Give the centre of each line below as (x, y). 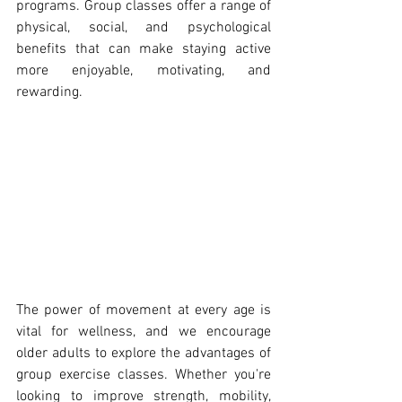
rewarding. (49, 92)
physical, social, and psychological (144, 28)
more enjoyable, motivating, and (144, 71)
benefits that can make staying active (144, 49)
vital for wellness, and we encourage (144, 332)
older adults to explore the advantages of (144, 354)
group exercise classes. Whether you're (144, 376)
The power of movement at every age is (144, 311)
